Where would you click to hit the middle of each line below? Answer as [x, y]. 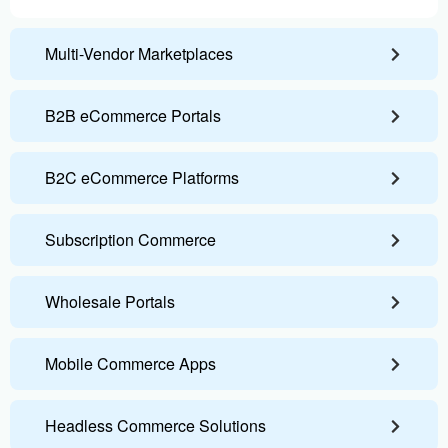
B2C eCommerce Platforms [142, 177]
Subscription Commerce [130, 239]
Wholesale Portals [110, 301]
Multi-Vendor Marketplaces [139, 53]
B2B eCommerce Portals [133, 115]
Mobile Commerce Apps [130, 363]
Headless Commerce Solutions [155, 425]
